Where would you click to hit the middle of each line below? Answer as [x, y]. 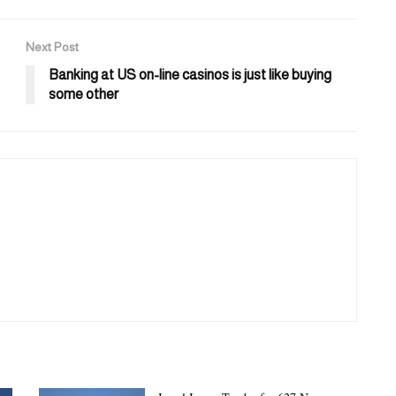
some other [84, 95]
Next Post [52, 47]
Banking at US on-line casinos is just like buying [190, 75]
